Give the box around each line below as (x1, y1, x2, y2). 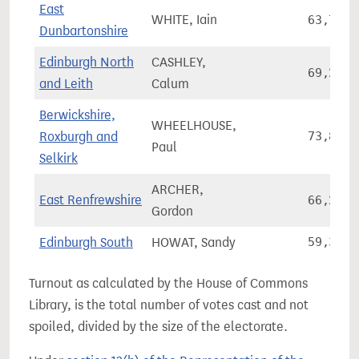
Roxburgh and (39, 129, 118, 144)
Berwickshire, (39, 107, 115, 123)
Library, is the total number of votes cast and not (29, 297, 309, 313)
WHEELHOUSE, (151, 118, 236, 133)
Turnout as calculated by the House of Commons (29, 276, 308, 291)
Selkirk (39, 151, 78, 166)
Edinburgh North (39, 54, 134, 70)
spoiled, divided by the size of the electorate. (29, 319, 288, 334)
